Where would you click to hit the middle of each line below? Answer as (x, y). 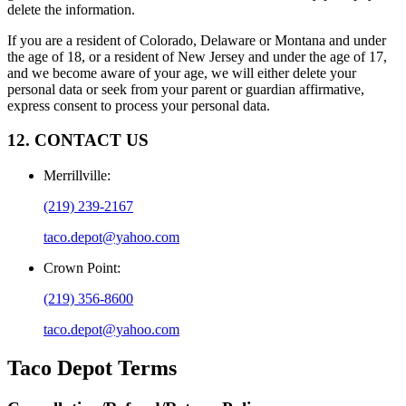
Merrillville (75, 176)
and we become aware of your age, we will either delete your (182, 72)
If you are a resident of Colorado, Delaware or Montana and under (197, 40)
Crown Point (80, 268)
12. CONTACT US (78, 140)
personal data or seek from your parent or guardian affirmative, (186, 89)
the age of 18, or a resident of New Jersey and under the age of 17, (197, 56)
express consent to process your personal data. (139, 105)
